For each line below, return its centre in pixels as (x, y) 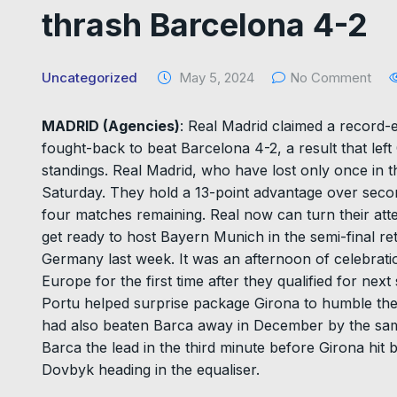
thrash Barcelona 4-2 (205, 25)
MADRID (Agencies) (111, 126)
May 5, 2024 (215, 78)
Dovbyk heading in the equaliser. (151, 370)
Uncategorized (90, 78)
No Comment (331, 78)
